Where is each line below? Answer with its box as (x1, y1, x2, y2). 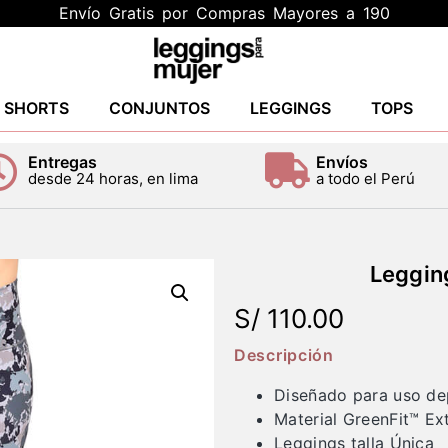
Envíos (315, 152, 368, 172)
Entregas (27, 152, 97, 172)
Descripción (234, 345, 334, 366)
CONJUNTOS (108, 98, 210, 118)
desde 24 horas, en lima (27, 169, 198, 188)
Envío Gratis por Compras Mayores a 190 (58, 3, 390, 23)
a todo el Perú (315, 169, 415, 188)
